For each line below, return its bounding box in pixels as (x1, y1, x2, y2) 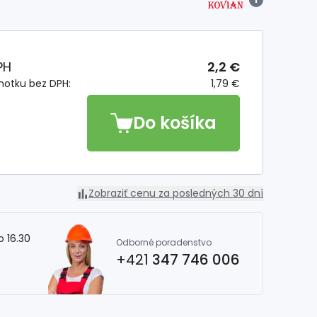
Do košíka (133, 111, 217, 134)
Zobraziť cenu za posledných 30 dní (88, 186, 263, 200)
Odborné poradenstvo (116, 236, 212, 249)
